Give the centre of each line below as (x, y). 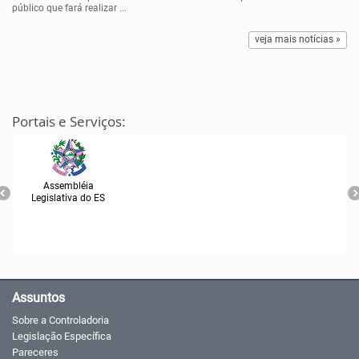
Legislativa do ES (68, 198)
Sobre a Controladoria (61, 320)
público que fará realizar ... (69, 8)
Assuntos (38, 297)
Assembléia (68, 186)
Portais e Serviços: (69, 121)
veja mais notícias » (297, 40)
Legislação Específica (62, 336)
